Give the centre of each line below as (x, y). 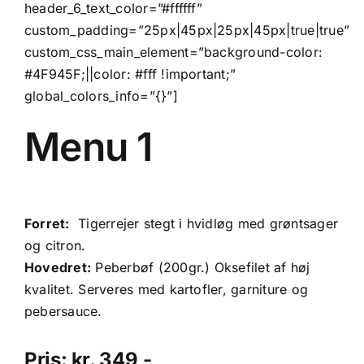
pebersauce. (65, 311)
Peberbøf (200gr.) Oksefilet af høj (201, 267)
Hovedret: (58, 267)
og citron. (55, 245)
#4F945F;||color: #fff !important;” (130, 74)
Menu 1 (89, 146)
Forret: (47, 223)
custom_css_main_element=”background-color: (174, 52)
